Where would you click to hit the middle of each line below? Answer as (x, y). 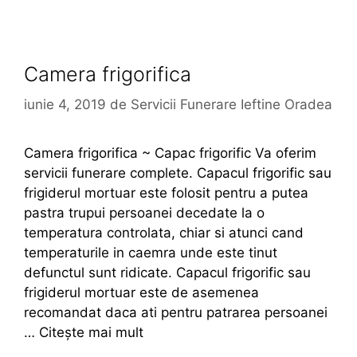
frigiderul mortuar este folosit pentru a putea (166, 193)
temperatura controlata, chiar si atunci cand (164, 233)
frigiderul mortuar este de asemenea (141, 292)
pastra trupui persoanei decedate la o (144, 213)
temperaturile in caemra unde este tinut (151, 253)
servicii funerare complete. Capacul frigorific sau (178, 173)
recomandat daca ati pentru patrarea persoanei (176, 312)
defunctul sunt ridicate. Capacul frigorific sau (167, 273)
